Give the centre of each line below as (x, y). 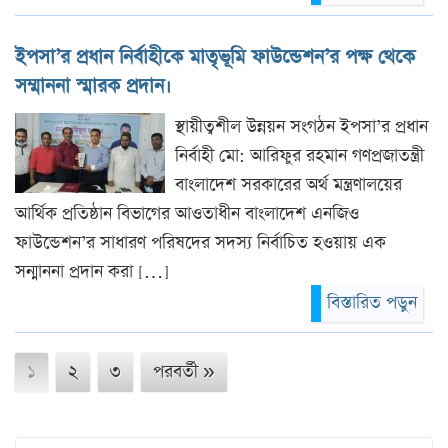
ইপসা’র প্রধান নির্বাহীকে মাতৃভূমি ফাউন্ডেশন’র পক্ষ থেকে (215, 57)
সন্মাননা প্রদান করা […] (92, 271)
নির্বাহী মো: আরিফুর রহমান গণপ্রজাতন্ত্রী (299, 155)
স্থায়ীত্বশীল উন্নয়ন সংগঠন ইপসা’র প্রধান (301, 126)
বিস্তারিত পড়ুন (372, 302)
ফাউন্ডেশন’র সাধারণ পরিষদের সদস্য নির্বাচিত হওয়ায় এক (200, 242)
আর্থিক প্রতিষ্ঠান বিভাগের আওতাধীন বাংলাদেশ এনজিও (187, 213)
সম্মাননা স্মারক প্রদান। (93, 86)
